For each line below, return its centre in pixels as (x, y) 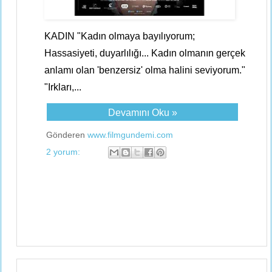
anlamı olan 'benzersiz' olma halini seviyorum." (145, 70)
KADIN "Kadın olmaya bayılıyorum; (120, 36)
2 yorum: (64, 151)
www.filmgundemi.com (130, 135)
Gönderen (67, 135)
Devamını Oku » (142, 113)
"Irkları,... (63, 87)
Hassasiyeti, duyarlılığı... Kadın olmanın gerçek (145, 53)
